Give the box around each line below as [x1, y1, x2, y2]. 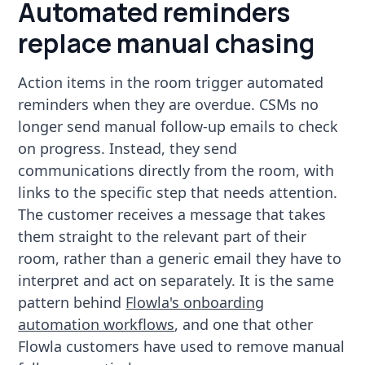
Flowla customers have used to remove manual [18, 336, 345, 356]
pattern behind [18, 292, 126, 312]
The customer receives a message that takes [18, 204, 327, 224]
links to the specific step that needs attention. [18, 182, 338, 202]
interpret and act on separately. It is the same [18, 270, 335, 290]
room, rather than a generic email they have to [18, 248, 342, 268]
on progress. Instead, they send [18, 138, 238, 158]
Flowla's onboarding [125, 292, 265, 312]
